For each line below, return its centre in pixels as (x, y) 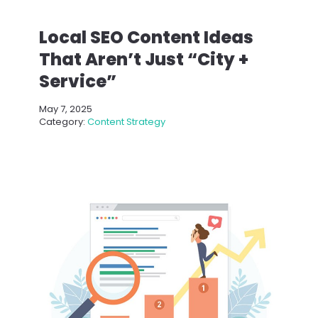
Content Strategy (126, 122)
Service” (78, 82)
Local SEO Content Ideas (146, 38)
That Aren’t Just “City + (144, 60)
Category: (63, 122)
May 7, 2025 (66, 109)
